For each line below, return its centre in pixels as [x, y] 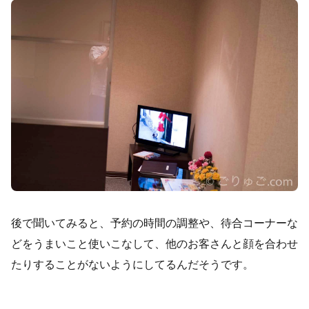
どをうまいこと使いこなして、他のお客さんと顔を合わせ [154, 243]
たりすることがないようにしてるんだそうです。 [132, 264]
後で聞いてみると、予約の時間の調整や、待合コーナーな [154, 223]
